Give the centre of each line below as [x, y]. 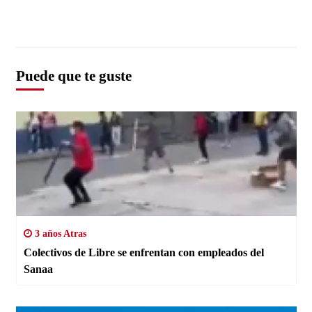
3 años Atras [59, 233]
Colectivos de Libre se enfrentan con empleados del [143, 252]
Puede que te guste [73, 76]
